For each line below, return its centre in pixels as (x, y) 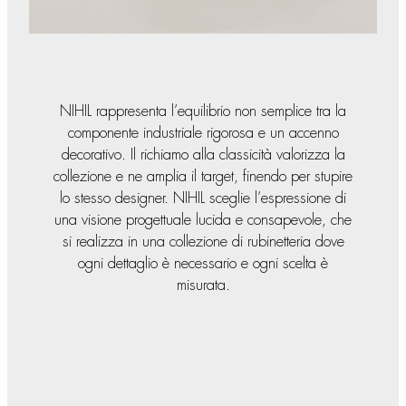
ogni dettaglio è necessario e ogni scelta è (203, 264)
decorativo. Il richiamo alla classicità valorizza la (203, 155)
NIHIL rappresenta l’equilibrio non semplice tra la (203, 111)
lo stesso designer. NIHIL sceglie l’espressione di (203, 198)
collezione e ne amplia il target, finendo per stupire (203, 177)
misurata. (203, 285)
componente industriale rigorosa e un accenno (203, 133)
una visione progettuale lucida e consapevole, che (203, 220)
